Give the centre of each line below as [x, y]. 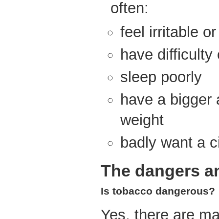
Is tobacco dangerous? [158, 191]
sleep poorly [161, 77]
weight [142, 120]
